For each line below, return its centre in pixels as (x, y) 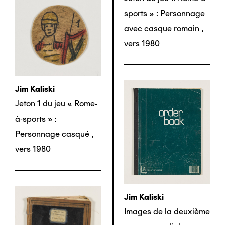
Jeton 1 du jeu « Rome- (56, 104)
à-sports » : (36, 119)
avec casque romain (161, 28)
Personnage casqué (52, 134)
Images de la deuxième (167, 212)
